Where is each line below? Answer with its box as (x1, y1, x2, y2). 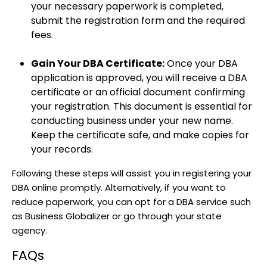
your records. (31, 142, 93, 157)
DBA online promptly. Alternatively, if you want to (12, 181, 226, 194)
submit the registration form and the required (31, 14, 245, 28)
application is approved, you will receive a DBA (31, 71, 247, 85)
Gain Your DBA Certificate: (31, 57, 164, 71)
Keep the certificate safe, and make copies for (31, 128, 249, 142)
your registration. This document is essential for (31, 100, 252, 114)
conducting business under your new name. (31, 114, 233, 128)
